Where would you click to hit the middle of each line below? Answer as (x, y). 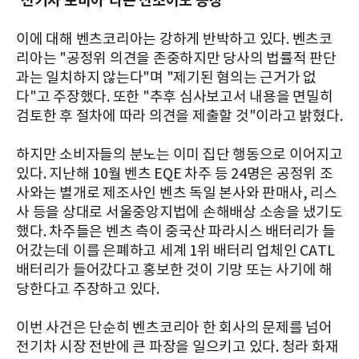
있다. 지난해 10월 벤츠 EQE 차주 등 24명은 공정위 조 (175, 174)
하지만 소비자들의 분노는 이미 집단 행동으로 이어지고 (179, 155)
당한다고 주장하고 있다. (88, 289)
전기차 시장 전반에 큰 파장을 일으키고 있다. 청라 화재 (177, 347)
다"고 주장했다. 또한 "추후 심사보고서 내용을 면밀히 (175, 97)
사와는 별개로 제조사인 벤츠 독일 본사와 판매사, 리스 (177, 193)
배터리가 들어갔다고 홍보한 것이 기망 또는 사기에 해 (174, 270)
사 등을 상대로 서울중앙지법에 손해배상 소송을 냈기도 (179, 212)
